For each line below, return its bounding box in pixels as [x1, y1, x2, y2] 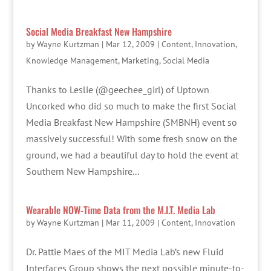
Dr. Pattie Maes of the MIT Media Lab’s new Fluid [25, 246, 224, 258]
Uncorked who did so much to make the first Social [25, 100, 237, 112]
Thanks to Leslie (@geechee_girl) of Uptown [25, 83, 209, 96]
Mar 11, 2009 [105, 217, 155, 228]
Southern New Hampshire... [25, 165, 139, 177]
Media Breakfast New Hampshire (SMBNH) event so [25, 116, 237, 128]
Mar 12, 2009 [105, 39, 155, 50]
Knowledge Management [25, 55, 118, 66]
